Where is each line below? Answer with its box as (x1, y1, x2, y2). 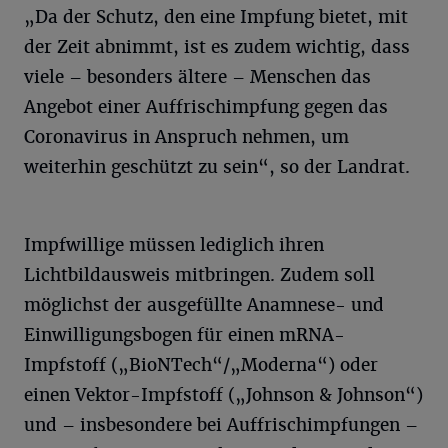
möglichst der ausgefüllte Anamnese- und (24, 293, 384, 316)
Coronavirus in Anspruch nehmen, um (24, 125, 349, 148)
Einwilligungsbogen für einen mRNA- (24, 323, 345, 346)
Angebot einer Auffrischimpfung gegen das (24, 95, 388, 118)
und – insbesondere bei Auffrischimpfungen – (24, 413, 418, 436)
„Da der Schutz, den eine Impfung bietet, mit (24, 5, 408, 28)
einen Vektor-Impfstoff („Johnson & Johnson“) (24, 383, 423, 406)
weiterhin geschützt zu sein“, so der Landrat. (24, 155, 410, 178)
